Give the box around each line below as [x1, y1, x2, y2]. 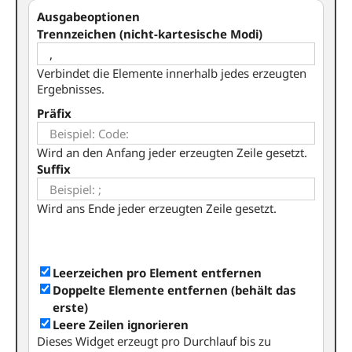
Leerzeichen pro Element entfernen [53, 265, 262, 280]
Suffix [37, 161, 71, 177]
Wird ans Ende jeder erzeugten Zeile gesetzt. [37, 200, 277, 216]
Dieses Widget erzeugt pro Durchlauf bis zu [37, 333, 271, 349]
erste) [53, 299, 88, 315]
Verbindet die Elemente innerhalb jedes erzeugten [37, 65, 306, 81]
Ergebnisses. [37, 81, 104, 97]
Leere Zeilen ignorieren [53, 317, 189, 332]
